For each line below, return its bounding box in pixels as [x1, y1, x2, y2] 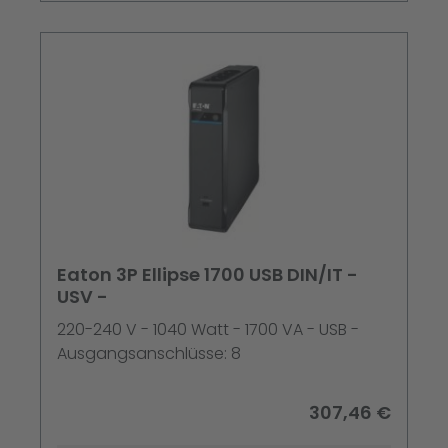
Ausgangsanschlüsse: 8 [57, 342, 241, 366]
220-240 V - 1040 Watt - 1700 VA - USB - [57, 318, 359, 342]
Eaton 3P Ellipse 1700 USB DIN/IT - [57, 262, 358, 288]
